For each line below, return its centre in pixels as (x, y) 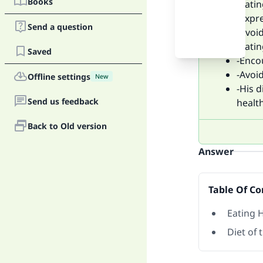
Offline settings (59, 76)
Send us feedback (63, 101)
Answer (216, 151)
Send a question (60, 26)
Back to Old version (67, 126)
